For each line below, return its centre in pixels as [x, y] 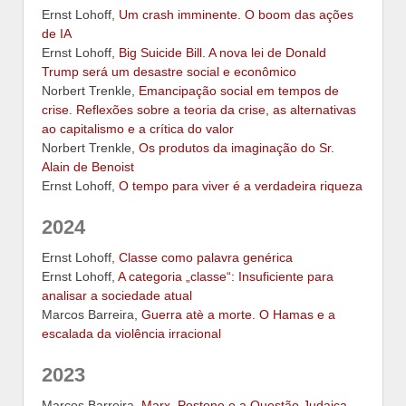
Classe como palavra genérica [206, 257]
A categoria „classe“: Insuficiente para [226, 276]
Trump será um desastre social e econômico [169, 71]
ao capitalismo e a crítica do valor [138, 128]
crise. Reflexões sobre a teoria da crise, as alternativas [199, 109]
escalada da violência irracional [131, 333]
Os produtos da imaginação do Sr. [237, 147]
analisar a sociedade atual [117, 295]
